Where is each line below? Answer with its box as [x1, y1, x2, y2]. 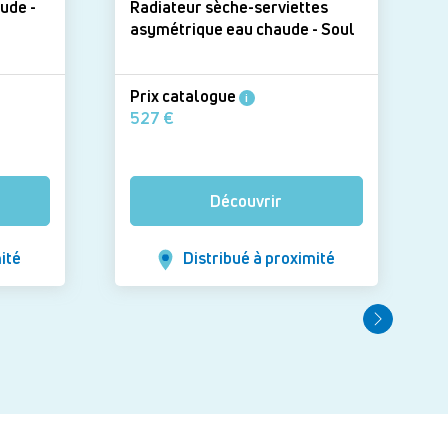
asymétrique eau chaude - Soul [320, 17, 355, 40]
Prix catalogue [129, 84, 239, 107]
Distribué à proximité [182, 247, 335, 270]
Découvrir [210, 189, 283, 212]
